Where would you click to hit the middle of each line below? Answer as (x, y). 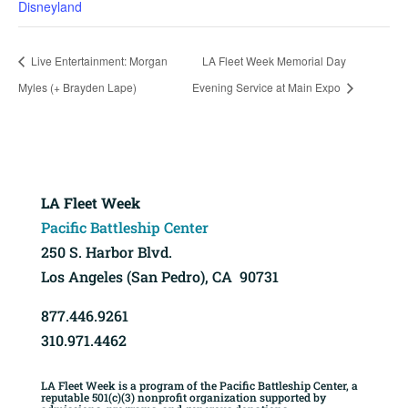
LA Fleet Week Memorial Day (275, 60)
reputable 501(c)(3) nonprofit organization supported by (183, 398)
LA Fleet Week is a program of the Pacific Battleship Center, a (199, 386)
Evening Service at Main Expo (268, 87)
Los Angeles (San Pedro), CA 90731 (159, 277)
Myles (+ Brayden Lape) (77, 87)
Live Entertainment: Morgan (98, 60)
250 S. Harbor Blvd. (106, 252)
